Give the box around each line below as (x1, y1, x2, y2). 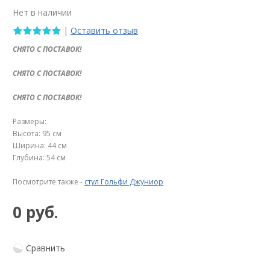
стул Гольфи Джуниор (84, 177, 163, 187)
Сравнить (26, 242, 65, 254)
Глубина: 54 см (13, 152, 66, 163)
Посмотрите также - (13, 177, 84, 187)
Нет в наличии (13, 7, 72, 18)
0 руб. (13, 201, 58, 224)
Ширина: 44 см (13, 140, 67, 151)
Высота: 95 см (13, 128, 61, 139)
